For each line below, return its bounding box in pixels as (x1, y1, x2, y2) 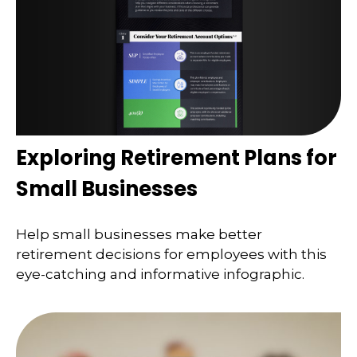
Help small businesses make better (16, 226, 262, 243)
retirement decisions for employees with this (16, 246, 327, 263)
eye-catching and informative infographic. (16, 266, 304, 283)
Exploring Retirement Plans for (16, 143, 337, 172)
